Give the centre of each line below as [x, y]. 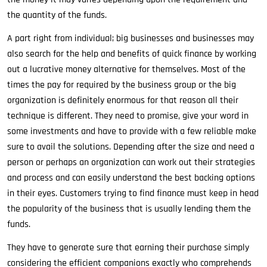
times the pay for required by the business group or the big [122, 85]
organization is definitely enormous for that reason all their [123, 100]
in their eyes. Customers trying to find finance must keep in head [133, 193]
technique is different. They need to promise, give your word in [128, 116]
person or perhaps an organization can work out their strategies [131, 162]
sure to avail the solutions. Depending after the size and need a [131, 147]
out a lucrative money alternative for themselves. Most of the [126, 69]
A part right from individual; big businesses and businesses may [131, 38]
